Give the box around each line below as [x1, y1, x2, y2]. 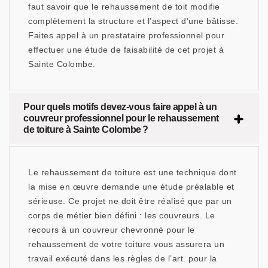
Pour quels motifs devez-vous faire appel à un [23, 102, 217, 112]
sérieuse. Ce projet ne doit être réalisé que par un [28, 196, 232, 206]
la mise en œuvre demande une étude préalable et [28, 182, 234, 192]
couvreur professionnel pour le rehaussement [23, 113, 219, 124]
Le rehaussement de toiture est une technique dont [28, 167, 237, 178]
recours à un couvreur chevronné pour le [28, 225, 195, 235]
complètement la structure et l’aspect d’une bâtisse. [28, 16, 238, 26]
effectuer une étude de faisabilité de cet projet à [28, 45, 224, 55]
